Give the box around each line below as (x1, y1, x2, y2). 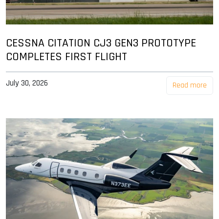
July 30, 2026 (6, 78, 48, 89)
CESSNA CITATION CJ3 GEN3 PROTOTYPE (6, 36, 196, 51)
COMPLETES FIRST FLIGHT (6, 49, 127, 65)
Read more (173, 80, 207, 91)
